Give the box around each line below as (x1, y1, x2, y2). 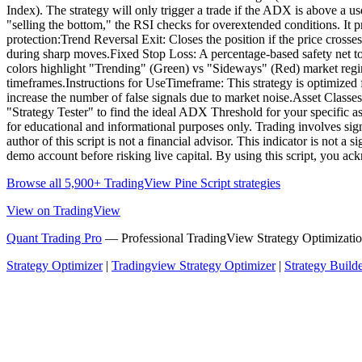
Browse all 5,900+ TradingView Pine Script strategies (6, 176, 280, 191)
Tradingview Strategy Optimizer (112, 259, 276, 273)
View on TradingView (6, 204, 120, 218)
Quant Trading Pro (6, 231, 102, 246)
